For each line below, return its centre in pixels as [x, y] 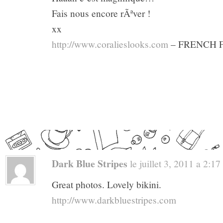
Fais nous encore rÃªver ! [101, 13]
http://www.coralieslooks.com [110, 44]
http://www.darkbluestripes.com [114, 200]
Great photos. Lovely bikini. [107, 185]
